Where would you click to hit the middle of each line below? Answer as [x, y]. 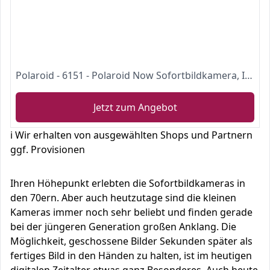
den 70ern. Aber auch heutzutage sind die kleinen [123, 198]
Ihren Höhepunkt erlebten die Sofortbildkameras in [128, 183]
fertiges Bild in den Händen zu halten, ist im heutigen [131, 256]
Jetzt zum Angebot [135, 107]
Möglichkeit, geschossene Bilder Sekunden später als [131, 241]
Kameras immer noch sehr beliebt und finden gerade [131, 212]
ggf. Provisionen [48, 149]
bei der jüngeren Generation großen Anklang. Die [123, 227]
